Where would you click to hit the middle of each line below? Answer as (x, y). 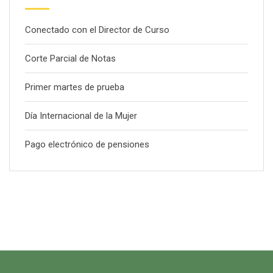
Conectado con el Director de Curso (97, 30)
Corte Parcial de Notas (70, 58)
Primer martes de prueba (75, 87)
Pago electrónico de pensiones (87, 144)
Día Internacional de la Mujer (81, 115)
